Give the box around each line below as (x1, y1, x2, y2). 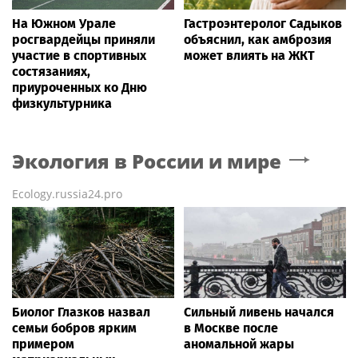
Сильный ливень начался (184, 304, 334, 320)
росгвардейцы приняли (12, 32, 155, 48)
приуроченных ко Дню (12, 80, 147, 96)
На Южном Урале (12, 16, 116, 32)
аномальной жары (184, 336, 294, 352)
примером (12, 336, 74, 352)
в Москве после (184, 320, 278, 336)
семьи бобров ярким (12, 320, 137, 336)
